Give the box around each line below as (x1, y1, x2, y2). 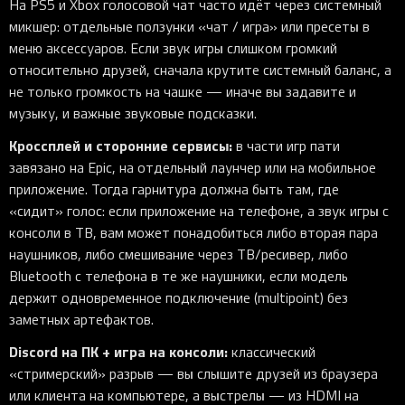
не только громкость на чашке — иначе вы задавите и (9, 80, 356, 101)
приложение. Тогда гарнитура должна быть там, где (9, 178, 339, 199)
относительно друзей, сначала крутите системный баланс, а (9, 59, 391, 80)
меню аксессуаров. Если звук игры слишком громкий (9, 37, 337, 58)
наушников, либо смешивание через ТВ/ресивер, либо (9, 243, 348, 264)
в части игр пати (232, 135, 340, 155)
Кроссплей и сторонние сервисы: (9, 134, 232, 155)
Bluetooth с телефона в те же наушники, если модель (9, 265, 348, 286)
